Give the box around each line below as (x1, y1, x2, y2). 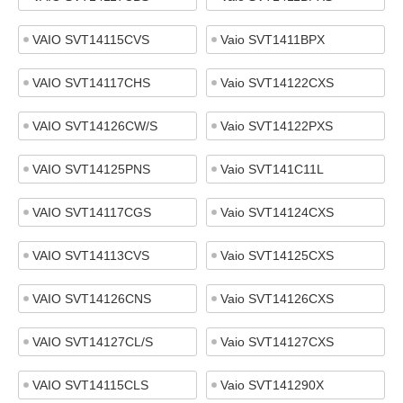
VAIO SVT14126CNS (32, 291, 151, 306)
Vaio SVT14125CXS (220, 248, 334, 263)
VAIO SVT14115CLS (32, 378, 148, 392)
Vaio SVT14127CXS (220, 335, 334, 349)
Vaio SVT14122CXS (220, 76, 334, 90)
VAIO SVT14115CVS (32, 32, 149, 47)
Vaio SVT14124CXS (220, 205, 334, 219)
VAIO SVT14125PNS (32, 162, 150, 176)
